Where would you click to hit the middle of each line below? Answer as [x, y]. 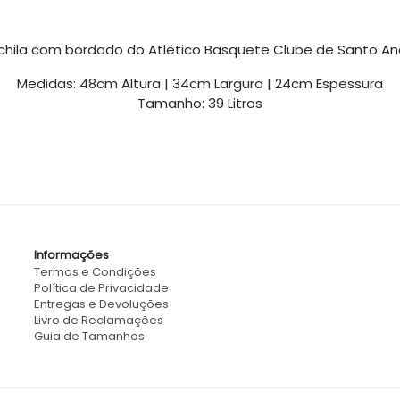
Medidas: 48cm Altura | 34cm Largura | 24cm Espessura [200, 83]
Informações [71, 255]
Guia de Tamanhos [89, 336]
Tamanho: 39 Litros [200, 103]
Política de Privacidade [101, 288]
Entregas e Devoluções [101, 304]
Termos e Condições [95, 272]
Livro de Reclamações [98, 320]
